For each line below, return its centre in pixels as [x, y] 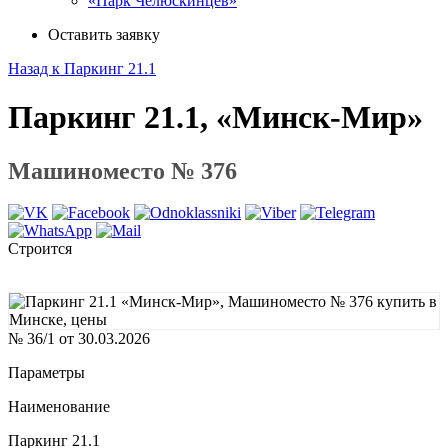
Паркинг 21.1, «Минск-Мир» [215, 117]
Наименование [59, 407]
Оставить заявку [104, 34]
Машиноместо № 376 [122, 170]
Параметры [46, 373]
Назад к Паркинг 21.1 [82, 68]
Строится [40, 249]
